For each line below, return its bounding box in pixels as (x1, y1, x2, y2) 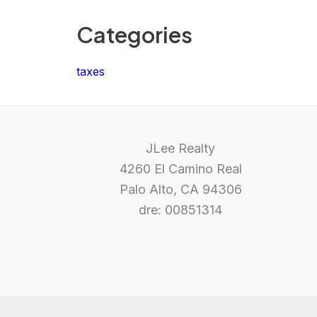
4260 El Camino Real (119, 161, 242, 176)
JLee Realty (146, 141, 216, 156)
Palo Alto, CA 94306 (119, 182, 242, 197)
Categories (76, 21, 192, 49)
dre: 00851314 (139, 202, 223, 217)
